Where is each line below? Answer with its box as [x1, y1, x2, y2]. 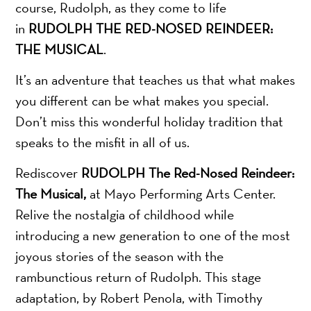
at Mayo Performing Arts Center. [86, 185, 276, 203]
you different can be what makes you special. [15, 92, 269, 110]
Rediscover [15, 164, 82, 183]
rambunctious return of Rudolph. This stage [15, 268, 262, 287]
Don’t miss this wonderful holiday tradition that [15, 112, 284, 131]
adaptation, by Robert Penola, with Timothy [15, 289, 263, 308]
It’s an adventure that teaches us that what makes [15, 71, 296, 90]
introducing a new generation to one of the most [15, 226, 291, 245]
